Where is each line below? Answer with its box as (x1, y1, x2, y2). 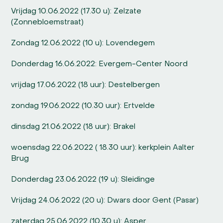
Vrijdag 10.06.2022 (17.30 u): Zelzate (11, 8, 142, 15)
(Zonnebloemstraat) (11, 19, 84, 26)
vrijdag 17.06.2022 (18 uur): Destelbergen (11, 82, 160, 89)
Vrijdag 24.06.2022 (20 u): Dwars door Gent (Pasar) (11, 197, 199, 205)
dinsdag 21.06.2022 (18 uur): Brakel (11, 123, 136, 131)
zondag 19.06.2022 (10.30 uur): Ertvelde (11, 103, 157, 110)
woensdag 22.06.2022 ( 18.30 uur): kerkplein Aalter (11, 144, 195, 152)
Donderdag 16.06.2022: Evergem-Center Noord (11, 61, 188, 68)
